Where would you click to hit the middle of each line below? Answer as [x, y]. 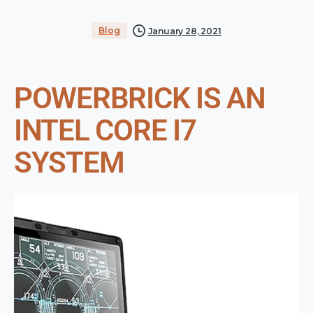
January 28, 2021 [184, 31]
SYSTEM [69, 163]
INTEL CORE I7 [105, 131]
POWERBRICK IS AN [140, 99]
